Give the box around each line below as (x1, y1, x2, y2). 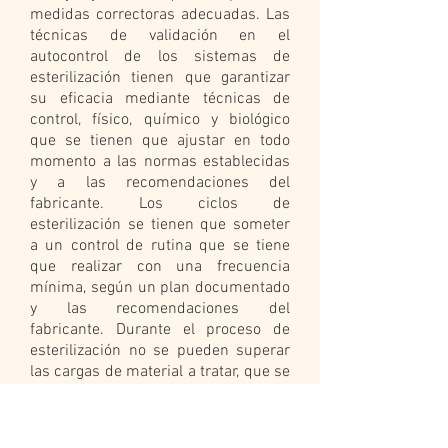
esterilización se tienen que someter (30, 215, 290, 235)
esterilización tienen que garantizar (30, 68, 290, 88)
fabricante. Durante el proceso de (30, 320, 290, 340)
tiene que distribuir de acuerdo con (30, 383, 290, 403)
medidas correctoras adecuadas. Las (30, 5, 290, 25)
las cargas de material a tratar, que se (30, 362, 290, 382)
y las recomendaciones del (30, 299, 290, 319)
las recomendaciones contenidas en (30, 404, 290, 424)
